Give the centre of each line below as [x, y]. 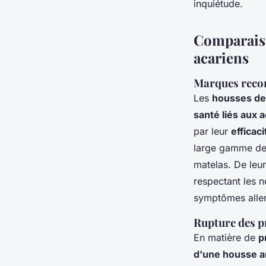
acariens [221, 58]
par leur [212, 131]
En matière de [226, 237]
